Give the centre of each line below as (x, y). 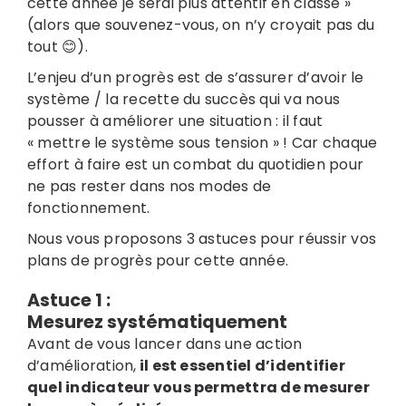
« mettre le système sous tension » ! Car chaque (202, 142)
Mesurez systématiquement (157, 322)
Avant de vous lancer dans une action (164, 343)
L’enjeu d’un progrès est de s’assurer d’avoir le (195, 77)
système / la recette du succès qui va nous (184, 99)
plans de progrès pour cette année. (158, 260)
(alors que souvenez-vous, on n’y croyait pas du (201, 24)
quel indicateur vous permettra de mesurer (198, 387)
